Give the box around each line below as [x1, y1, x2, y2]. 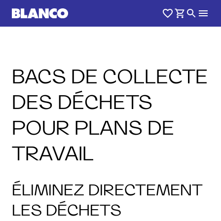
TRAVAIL [12, 141, 94, 165]
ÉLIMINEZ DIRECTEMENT [12, 180, 202, 199]
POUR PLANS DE [12, 115, 174, 140]
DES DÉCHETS [12, 90, 152, 114]
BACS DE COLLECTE [12, 64, 208, 88]
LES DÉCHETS [12, 200, 121, 220]
